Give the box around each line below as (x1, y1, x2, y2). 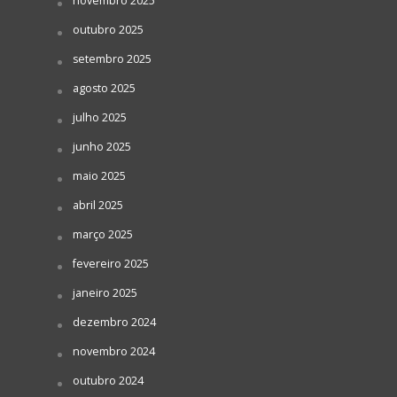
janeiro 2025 (72, 285, 137, 301)
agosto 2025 (72, 81, 136, 97)
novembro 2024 (72, 344, 155, 360)
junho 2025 (72, 139, 131, 155)
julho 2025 (72, 110, 127, 126)
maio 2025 (72, 168, 126, 184)
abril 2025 (72, 198, 123, 214)
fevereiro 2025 (72, 256, 149, 272)
